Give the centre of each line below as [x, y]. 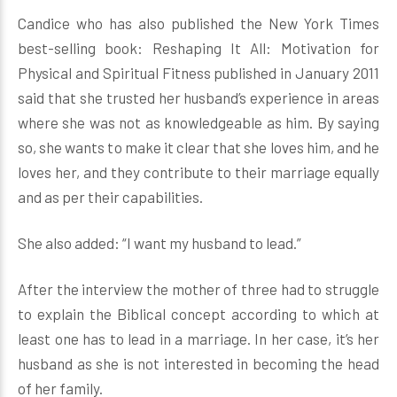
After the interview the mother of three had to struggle [198, 289]
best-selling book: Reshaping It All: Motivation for [198, 48]
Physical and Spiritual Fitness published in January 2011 [198, 73]
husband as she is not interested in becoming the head [198, 363]
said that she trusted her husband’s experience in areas [198, 97]
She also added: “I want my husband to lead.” [160, 243]
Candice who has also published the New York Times [198, 23]
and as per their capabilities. [110, 197]
